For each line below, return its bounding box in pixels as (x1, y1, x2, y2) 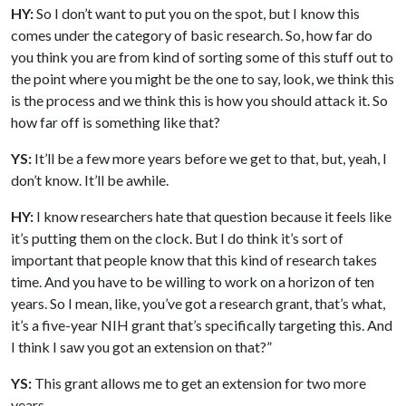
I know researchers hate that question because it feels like (34, 207, 391, 225)
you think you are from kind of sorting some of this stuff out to (11, 47, 393, 65)
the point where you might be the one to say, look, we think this (11, 69, 394, 87)
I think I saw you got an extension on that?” (11, 337, 272, 355)
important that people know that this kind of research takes (11, 250, 377, 268)
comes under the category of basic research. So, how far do (11, 25, 372, 43)
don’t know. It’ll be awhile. (11, 170, 169, 188)
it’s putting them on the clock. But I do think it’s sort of (11, 228, 343, 246)
